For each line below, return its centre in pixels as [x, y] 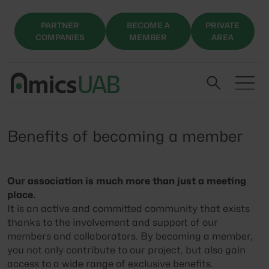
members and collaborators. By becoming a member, [130, 236]
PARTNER [60, 25]
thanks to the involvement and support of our [113, 222]
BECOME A [148, 25]
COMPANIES [60, 37]
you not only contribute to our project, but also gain [126, 250]
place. [21, 195]
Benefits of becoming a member [125, 136]
